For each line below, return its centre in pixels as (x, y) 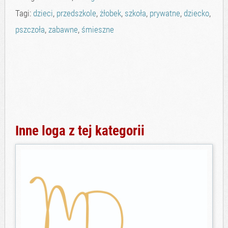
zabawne (63, 30)
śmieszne (97, 30)
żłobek (110, 13)
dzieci (43, 13)
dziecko (196, 13)
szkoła (135, 13)
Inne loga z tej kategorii (80, 131)
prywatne (165, 13)
